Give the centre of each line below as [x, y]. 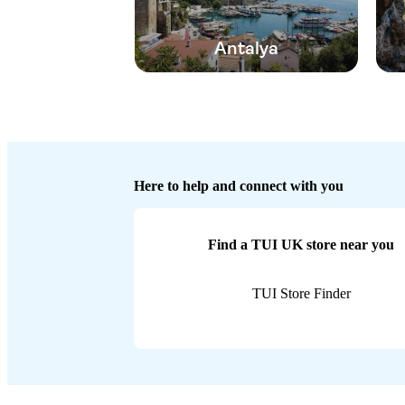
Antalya [246, 48]
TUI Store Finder [301, 293]
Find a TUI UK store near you [301, 244]
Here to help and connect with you [239, 185]
